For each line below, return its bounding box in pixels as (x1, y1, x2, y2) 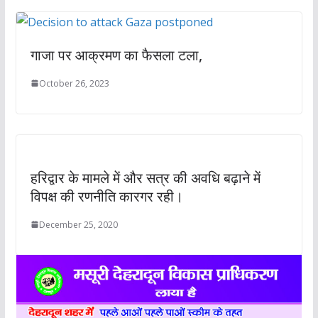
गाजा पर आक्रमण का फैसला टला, (30, 45, 202, 65)
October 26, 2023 (38, 77, 109, 89)
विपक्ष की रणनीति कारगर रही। (30, 186, 183, 206)
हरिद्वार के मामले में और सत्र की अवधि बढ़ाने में (30, 168, 261, 187)
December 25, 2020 (38, 218, 118, 231)
